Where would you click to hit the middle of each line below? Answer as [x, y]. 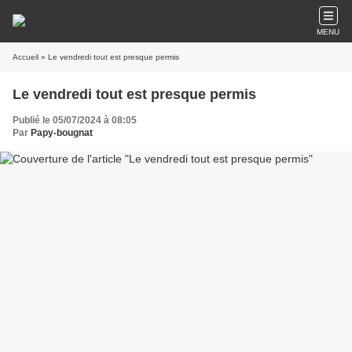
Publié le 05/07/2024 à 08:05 [75, 120]
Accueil [26, 57]
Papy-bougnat [62, 133]
